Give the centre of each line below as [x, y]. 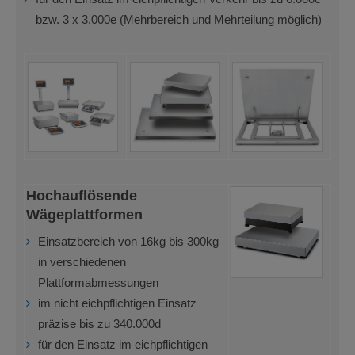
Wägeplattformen [84, 214]
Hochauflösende [82, 195]
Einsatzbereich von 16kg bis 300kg [128, 241]
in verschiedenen [82, 262]
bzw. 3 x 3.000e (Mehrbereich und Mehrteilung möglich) [179, 19]
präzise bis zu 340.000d [99, 324]
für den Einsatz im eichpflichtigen [123, 344]
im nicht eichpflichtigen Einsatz [117, 303]
